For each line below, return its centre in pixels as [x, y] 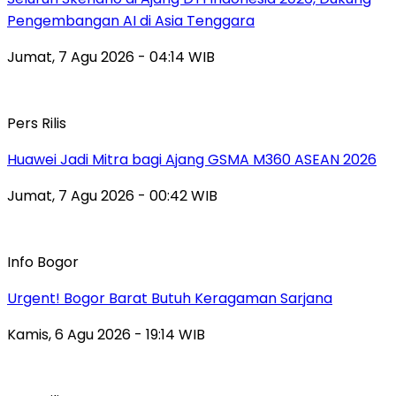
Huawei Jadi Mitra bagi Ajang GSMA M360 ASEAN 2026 [192, 159]
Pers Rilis [37, 123]
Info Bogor [43, 262]
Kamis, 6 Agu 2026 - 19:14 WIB [106, 334]
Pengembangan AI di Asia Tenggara [131, 20]
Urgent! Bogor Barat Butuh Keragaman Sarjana [170, 298]
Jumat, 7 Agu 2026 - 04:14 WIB [111, 57]
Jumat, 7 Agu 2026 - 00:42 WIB [112, 195]
